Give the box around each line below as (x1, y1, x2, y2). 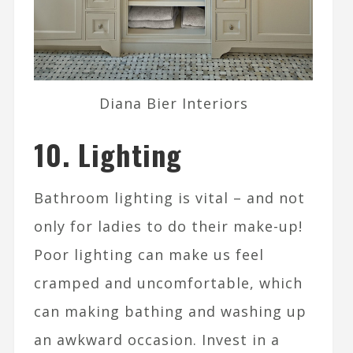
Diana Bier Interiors (98, 93, 248, 113)
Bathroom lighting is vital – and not (33, 188, 305, 207)
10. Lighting (33, 132, 182, 175)
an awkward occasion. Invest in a (33, 329, 280, 349)
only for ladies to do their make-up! (33, 216, 303, 236)
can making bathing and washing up (33, 301, 307, 321)
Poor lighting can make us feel (33, 244, 264, 264)
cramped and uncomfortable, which (33, 273, 303, 292)
